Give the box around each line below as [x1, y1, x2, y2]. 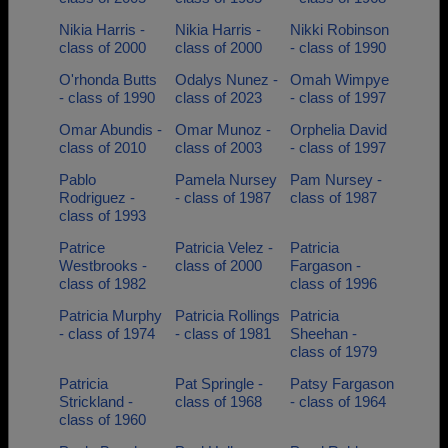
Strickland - [59, 393, 133, 410]
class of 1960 [59, 411, 146, 428]
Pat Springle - [174, 375, 263, 392]
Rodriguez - [59, 189, 135, 206]
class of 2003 [174, 139, 262, 156]
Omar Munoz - [174, 121, 271, 138]
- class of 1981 [174, 325, 271, 342]
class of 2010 [59, 139, 146, 156]
